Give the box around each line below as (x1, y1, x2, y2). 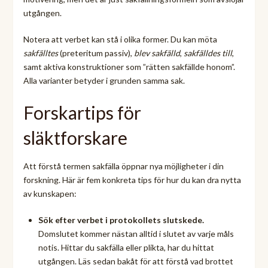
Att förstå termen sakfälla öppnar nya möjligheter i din (23, 160, 224, 171)
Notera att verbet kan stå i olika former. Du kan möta (23, 33, 217, 44)
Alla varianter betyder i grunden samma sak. (23, 75, 185, 86)
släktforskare (23, 126, 127, 148)
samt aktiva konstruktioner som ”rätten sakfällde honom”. (23, 61, 235, 72)
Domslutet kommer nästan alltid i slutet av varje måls (38, 228, 234, 239)
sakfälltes (23, 47, 58, 58)
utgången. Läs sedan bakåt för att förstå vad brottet (38, 255, 233, 266)
